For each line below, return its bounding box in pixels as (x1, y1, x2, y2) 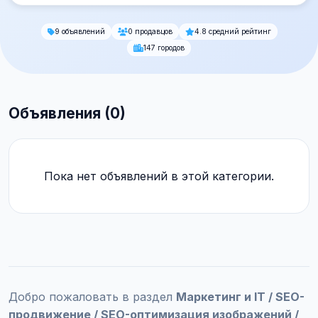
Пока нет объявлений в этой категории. (44, 169, 274, 183)
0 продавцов (127, 27, 172, 36)
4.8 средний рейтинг (194, 27, 271, 36)
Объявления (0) (9, 104, 126, 122)
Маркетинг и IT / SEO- (176, 290, 305, 304)
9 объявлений (54, 27, 105, 36)
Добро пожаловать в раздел (9, 290, 176, 304)
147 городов (143, 43, 185, 53)
